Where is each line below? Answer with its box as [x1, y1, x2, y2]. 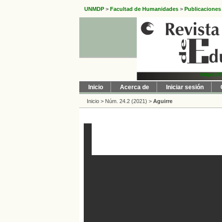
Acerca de [120, 84, 149, 91]
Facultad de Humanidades [110, 6, 178, 12]
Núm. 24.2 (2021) [105, 98, 147, 104]
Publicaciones [184, 6, 221, 12]
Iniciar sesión [166, 84, 204, 91]
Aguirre [153, 98, 172, 104]
